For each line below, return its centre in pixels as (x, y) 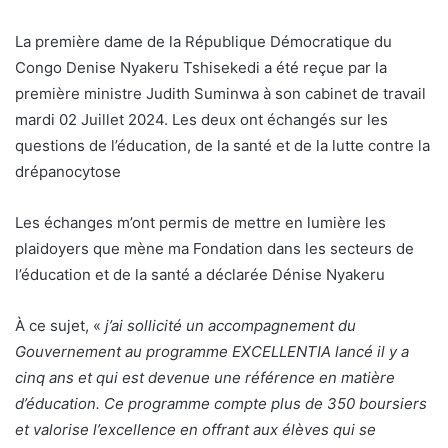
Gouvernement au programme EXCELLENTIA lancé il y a (212, 351)
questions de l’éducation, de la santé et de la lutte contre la (222, 145)
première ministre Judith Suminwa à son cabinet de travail (220, 93)
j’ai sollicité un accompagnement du (230, 325)
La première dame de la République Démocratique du (203, 41)
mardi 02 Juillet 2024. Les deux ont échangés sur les (201, 119)
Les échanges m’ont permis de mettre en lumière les (200, 222)
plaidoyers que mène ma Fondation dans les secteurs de (214, 248)
